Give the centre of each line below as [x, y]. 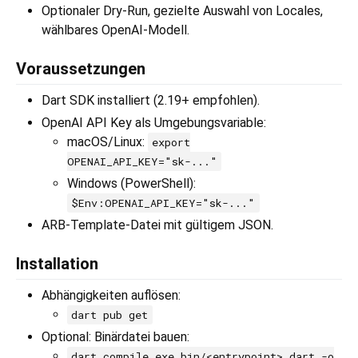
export [171, 143]
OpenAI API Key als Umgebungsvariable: [154, 123]
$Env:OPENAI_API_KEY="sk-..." [163, 203]
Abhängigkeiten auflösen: [111, 296]
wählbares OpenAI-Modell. [115, 30]
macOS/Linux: [107, 142]
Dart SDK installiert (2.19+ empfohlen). [151, 101]
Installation [57, 264]
